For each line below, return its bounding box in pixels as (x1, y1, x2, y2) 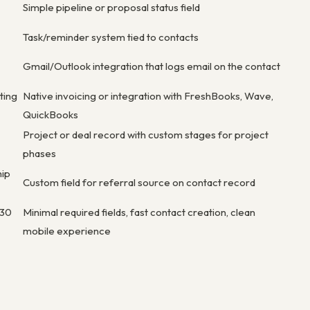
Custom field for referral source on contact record (23, 175, 255, 189)
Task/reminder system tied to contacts (23, 30, 199, 44)
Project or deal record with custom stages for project (23, 127, 268, 141)
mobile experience (23, 224, 111, 237)
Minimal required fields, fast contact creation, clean (23, 205, 255, 219)
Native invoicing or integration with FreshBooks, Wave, (23, 89, 273, 102)
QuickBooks (23, 107, 78, 121)
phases (23, 146, 56, 160)
